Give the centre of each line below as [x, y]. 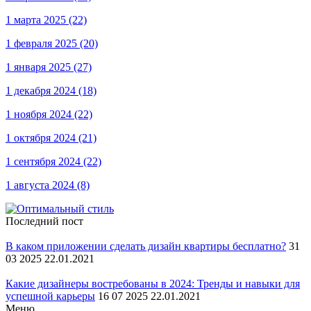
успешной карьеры [50, 296]
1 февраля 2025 [43, 44]
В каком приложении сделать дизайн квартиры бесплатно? [146, 246]
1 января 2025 [40, 67]
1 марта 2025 [37, 20]
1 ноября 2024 [40, 115]
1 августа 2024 [41, 185]
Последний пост [44, 221]
